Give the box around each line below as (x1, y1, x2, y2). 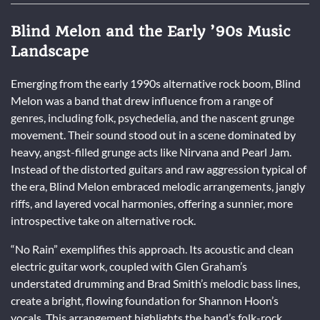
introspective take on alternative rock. (11, 213, 196, 227)
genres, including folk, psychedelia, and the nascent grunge (11, 110, 294, 124)
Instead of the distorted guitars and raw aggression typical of (11, 161, 306, 176)
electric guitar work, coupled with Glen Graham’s (11, 259, 247, 273)
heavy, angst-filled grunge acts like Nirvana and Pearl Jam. (11, 144, 291, 159)
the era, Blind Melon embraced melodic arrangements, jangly (11, 179, 305, 193)
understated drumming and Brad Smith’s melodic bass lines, (11, 276, 300, 290)
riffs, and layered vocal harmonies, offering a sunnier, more (11, 196, 293, 210)
